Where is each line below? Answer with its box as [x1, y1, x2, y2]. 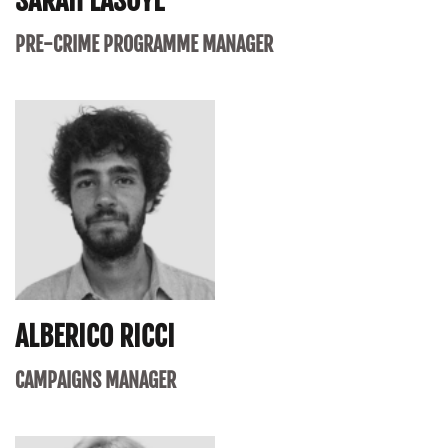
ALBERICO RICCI [15, 319, 175, 355]
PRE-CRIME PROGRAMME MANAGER [15, 32, 273, 58]
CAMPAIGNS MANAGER [15, 368, 176, 394]
